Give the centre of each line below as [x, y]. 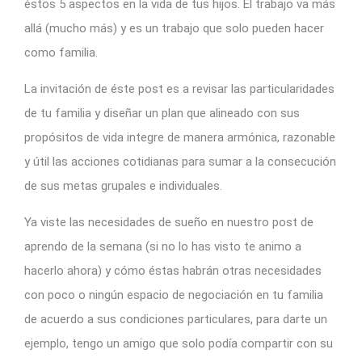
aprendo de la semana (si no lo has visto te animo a [163, 246]
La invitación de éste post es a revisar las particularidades [179, 88]
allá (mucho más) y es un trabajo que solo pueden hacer [174, 28]
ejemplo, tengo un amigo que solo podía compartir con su [179, 343]
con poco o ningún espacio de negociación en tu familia [174, 295]
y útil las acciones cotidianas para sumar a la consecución [180, 161]
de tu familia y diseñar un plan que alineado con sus [162, 113]
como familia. [61, 52]
